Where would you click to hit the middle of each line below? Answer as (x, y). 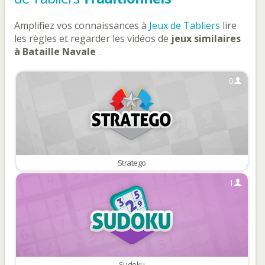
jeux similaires (206, 38)
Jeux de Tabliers (186, 25)
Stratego (132, 162)
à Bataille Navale (56, 51)
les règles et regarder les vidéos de (93, 38)
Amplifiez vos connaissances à (82, 25)
